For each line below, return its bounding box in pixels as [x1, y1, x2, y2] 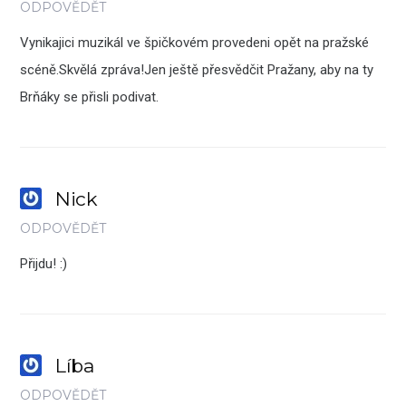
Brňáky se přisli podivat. [20, 89, 159, 106]
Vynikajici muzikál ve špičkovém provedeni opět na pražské [20, 34, 370, 52]
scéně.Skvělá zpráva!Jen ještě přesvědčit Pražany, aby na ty [20, 62, 374, 79]
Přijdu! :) [20, 256, 68, 273]
